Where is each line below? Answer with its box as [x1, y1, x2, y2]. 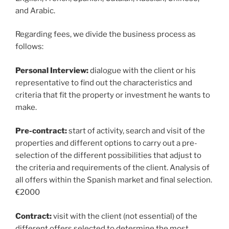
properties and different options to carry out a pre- [15, 139, 197, 148]
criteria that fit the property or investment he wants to [15, 90, 210, 100]
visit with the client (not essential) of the [52, 211, 197, 221]
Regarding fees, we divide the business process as [15, 30, 196, 39]
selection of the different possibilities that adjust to [15, 151, 201, 161]
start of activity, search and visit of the [67, 126, 205, 136]
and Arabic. [15, 6, 55, 15]
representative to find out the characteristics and [15, 78, 192, 87]
